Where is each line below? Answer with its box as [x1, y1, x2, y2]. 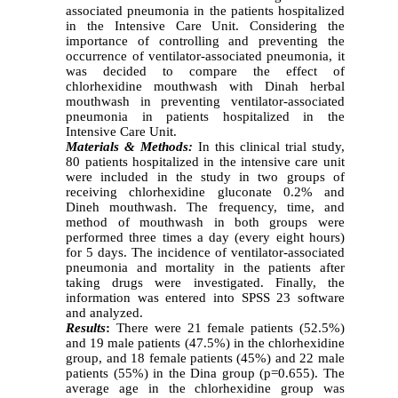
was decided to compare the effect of [66, 64, 345, 79]
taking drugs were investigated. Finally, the [66, 275, 345, 291]
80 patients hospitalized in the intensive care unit [66, 155, 345, 170]
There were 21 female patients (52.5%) [110, 321, 345, 336]
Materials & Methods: [66, 139, 194, 155]
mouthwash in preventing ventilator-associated [66, 94, 345, 109]
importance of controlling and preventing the [66, 34, 345, 49]
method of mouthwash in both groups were [66, 215, 345, 230]
